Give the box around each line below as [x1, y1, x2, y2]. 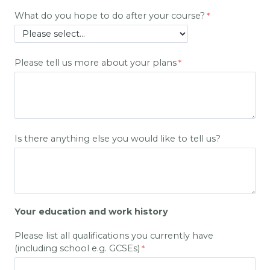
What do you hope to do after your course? [14, 10, 205, 22]
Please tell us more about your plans [14, 57, 177, 69]
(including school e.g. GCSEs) [14, 242, 140, 254]
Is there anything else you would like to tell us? [14, 133, 221, 145]
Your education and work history [14, 206, 168, 217]
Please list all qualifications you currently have [14, 230, 213, 241]
